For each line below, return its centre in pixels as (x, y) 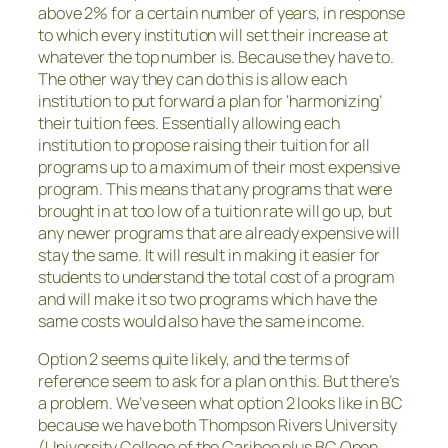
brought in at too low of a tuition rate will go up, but (215, 210)
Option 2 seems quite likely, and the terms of (194, 358)
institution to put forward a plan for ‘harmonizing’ (210, 100)
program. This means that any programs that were (215, 188)
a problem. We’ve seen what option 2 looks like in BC (220, 402)
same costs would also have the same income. (201, 320)
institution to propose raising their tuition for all (204, 144)
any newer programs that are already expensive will (219, 232)
